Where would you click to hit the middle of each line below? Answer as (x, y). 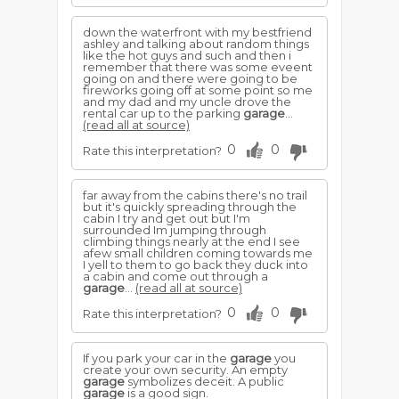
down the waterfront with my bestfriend (197, 32)
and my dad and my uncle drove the (187, 102)
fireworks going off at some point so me (198, 90)
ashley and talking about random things (196, 44)
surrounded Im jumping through (175, 230)
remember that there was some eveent (198, 67)
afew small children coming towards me (198, 253)
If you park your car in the (156, 358)
